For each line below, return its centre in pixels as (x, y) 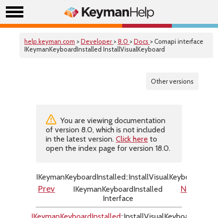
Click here (132, 139)
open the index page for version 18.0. (108, 148)
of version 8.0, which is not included (105, 130)
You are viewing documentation (112, 120)
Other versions (172, 81)
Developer (97, 41)
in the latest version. (81, 139)
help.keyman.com (50, 41)
